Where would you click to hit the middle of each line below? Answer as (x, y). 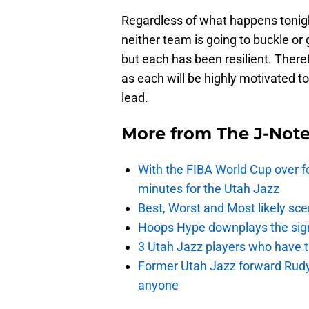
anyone (158, 286)
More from (169, 134)
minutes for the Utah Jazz (209, 189)
